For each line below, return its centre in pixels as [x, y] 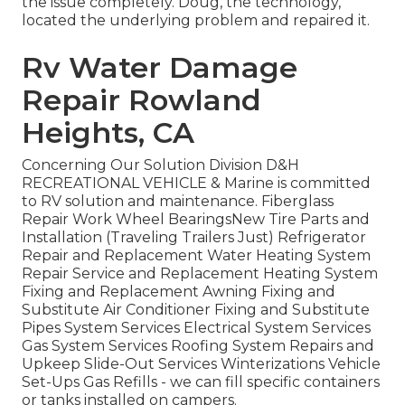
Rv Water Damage [160, 68]
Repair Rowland [141, 100]
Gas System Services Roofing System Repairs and [198, 346]
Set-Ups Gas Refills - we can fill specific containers [201, 382]
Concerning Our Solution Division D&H [160, 165]
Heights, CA [108, 133]
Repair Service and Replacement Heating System [200, 274]
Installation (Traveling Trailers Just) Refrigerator [194, 238]
